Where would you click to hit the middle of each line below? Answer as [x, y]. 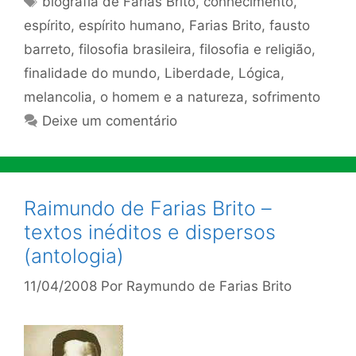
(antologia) [74, 255]
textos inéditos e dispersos [150, 232]
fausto [290, 25]
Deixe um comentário [110, 120]
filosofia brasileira [135, 49]
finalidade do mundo [90, 73]
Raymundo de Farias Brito [209, 286]
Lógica [259, 73]
